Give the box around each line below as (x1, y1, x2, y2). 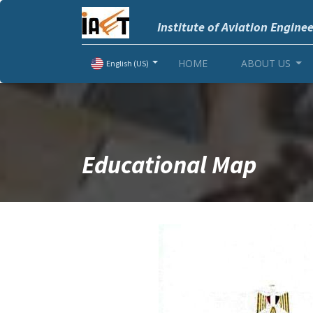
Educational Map (82, 150, 256, 180)
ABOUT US (240, 57, 291, 70)
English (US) (106, 58, 150, 69)
